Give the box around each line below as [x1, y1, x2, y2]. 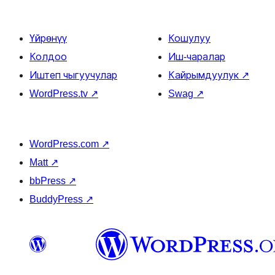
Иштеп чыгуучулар [29, 70, 117, 80]
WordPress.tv [29, 88, 90, 99]
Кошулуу [168, 33, 211, 44]
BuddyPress [29, 194, 85, 204]
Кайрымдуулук [168, 70, 241, 80]
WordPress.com [29, 139, 101, 149]
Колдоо [29, 52, 67, 62]
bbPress [29, 176, 68, 186]
